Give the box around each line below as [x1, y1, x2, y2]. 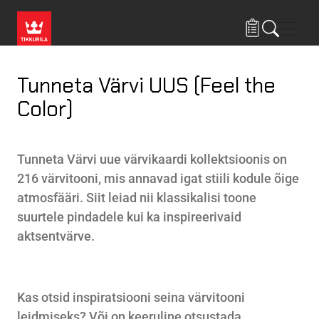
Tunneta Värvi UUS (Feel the [17, 72, 276, 99]
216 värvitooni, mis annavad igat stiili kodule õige [17, 171, 299, 186]
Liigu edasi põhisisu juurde [158, 1, 286, 14]
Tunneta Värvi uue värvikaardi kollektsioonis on [17, 152, 287, 167]
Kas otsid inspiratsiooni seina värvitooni [17, 290, 245, 305]
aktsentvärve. [17, 229, 95, 244]
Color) [17, 95, 73, 122]
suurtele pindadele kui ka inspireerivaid [17, 209, 241, 224]
